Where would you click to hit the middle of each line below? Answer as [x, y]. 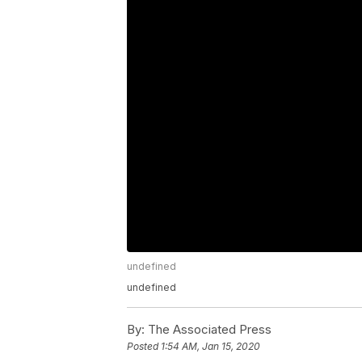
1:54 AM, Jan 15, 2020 [210, 346]
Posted [144, 346]
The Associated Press [208, 329]
